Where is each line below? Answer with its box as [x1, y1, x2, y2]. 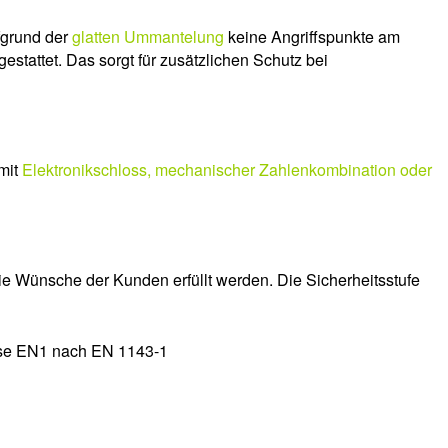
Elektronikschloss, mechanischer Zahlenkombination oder [22, 157, 432, 181]
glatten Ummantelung [72, 24, 224, 48]
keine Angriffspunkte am [224, 24, 400, 48]
